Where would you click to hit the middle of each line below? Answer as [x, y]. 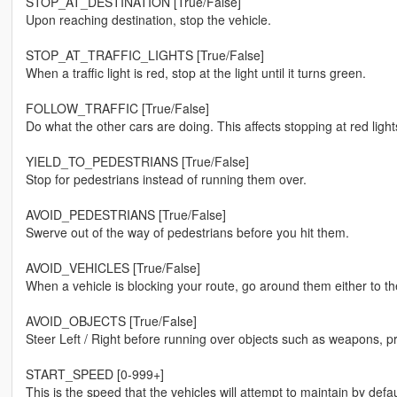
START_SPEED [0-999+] [94, 374]
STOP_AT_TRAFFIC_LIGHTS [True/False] [144, 55]
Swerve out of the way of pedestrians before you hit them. [187, 233]
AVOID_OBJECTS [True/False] [111, 321]
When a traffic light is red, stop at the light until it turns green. [195, 73]
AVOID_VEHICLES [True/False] [113, 268]
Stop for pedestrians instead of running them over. [166, 179]
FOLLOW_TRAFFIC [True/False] [117, 109]
